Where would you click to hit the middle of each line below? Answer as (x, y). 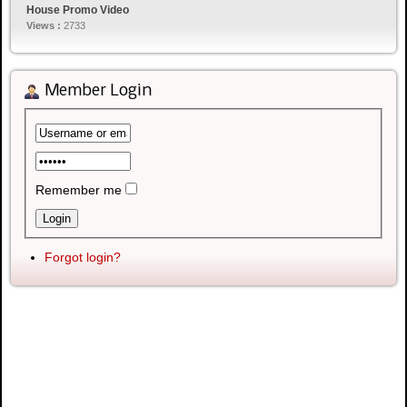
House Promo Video (78, 10)
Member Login (98, 91)
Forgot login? (83, 257)
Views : (45, 25)
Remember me (79, 189)
